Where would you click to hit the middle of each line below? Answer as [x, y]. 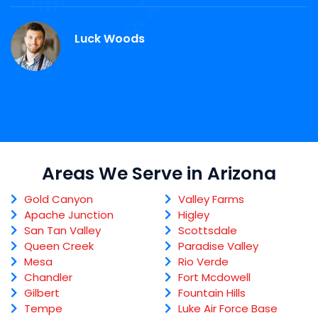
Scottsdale [207, 231]
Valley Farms [211, 199]
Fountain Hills [212, 293]
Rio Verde [203, 262]
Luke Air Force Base [227, 309]
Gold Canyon [59, 199]
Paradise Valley [218, 246]
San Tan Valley [62, 231]
